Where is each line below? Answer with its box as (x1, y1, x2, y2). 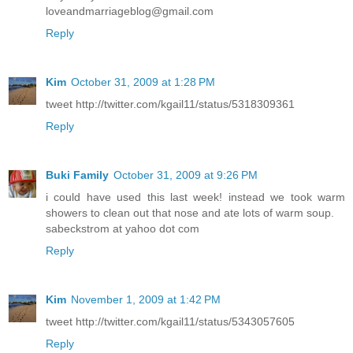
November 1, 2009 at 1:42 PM (71, 293, 221, 307)
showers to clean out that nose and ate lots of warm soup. (46, 206, 334, 220)
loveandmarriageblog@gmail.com (46, 5, 214, 18)
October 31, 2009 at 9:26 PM (113, 169, 258, 182)
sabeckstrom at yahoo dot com (46, 222, 199, 236)
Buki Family (46, 169, 109, 182)
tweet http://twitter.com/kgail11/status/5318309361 (46, 98, 295, 111)
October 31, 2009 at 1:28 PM (71, 76, 215, 89)
